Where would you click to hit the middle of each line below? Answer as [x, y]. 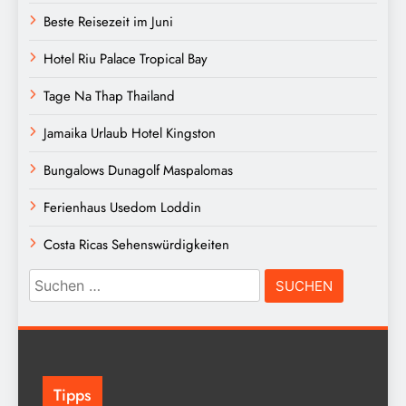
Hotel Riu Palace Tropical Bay [126, 58]
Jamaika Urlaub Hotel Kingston [130, 133]
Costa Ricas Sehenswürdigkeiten [136, 244]
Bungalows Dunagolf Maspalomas [138, 170]
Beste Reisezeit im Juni [108, 21]
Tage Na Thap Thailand [109, 96]
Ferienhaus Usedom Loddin [122, 207]
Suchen [55, 280]
